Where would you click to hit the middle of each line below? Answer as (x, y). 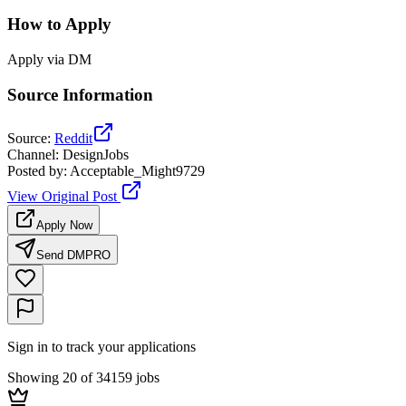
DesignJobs (96, 155)
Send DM (61, 256)
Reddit (73, 139)
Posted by (35, 171)
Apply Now (64, 226)
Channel (31, 155)
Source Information (80, 94)
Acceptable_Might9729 (137, 171)
